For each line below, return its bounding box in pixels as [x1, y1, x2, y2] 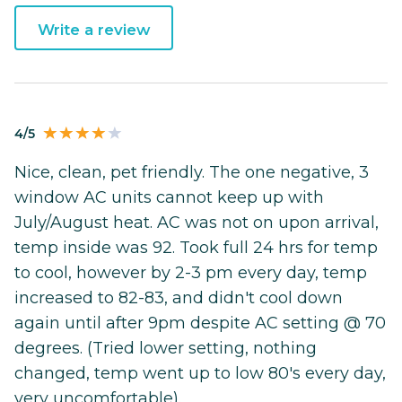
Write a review [37, 21, 151, 39]
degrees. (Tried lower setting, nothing [14, 338, 317, 359]
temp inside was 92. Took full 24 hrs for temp [14, 238, 378, 258]
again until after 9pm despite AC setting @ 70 [14, 313, 386, 334]
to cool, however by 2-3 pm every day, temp [14, 263, 367, 284]
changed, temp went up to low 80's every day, [14, 363, 386, 384]
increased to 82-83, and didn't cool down [14, 288, 343, 309]
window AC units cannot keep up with [14, 188, 324, 208]
